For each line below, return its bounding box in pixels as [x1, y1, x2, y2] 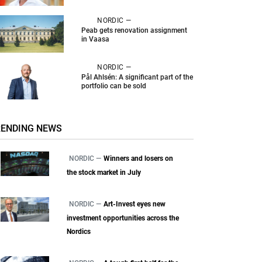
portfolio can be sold [81, 81, 147, 90]
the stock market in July [67, 168, 142, 177]
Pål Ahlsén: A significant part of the [81, 73, 194, 81]
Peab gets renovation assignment [81, 26, 188, 35]
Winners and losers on [104, 154, 174, 163]
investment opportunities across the [67, 214, 180, 223]
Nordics [67, 227, 91, 236]
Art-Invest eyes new [104, 200, 166, 209]
